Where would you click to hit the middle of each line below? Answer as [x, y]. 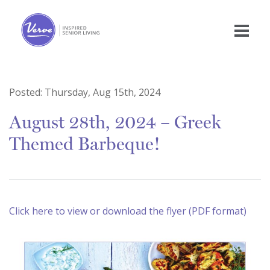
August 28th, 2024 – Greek [115, 122]
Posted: [27, 93]
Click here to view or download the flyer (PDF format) [128, 211]
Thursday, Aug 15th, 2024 [102, 93]
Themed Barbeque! [85, 144]
